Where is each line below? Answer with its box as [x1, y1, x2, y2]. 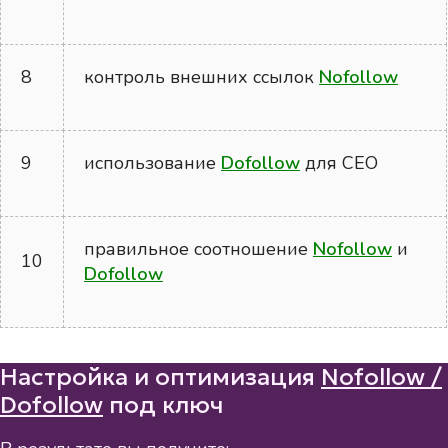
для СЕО [300, 151, 379, 176]
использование [84, 151, 222, 176]
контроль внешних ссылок [84, 65, 320, 90]
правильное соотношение [84, 237, 314, 262]
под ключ [103, 390, 224, 421]
